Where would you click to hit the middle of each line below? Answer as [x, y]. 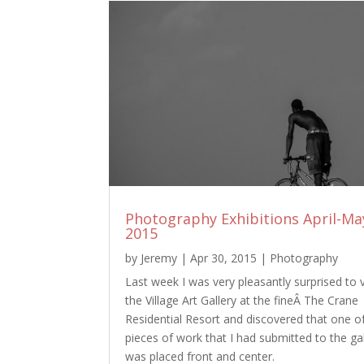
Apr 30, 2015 [224, 258]
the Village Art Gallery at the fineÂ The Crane [242, 300]
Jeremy [159, 258]
